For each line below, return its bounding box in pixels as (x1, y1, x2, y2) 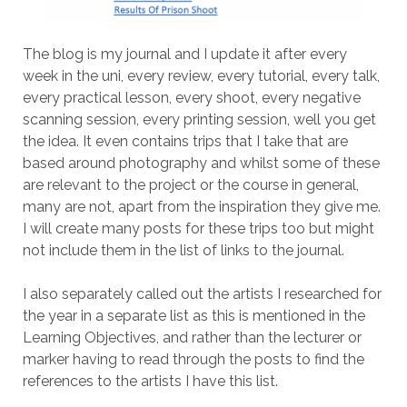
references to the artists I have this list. (22, 372, 278, 391)
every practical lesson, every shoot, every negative (22, 89, 361, 107)
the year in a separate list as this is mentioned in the (22, 307, 365, 325)
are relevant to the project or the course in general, (22, 176, 359, 194)
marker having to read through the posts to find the (22, 351, 364, 369)
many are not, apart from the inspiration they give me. (22, 198, 381, 216)
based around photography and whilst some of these (22, 154, 380, 173)
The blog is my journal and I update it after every (22, 45, 347, 64)
